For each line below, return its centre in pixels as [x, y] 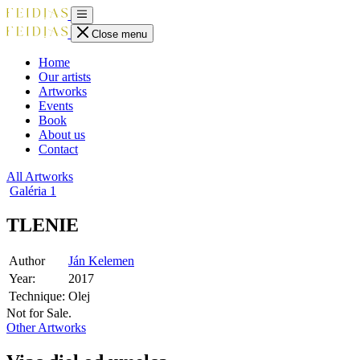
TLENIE [43, 225]
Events [56, 105]
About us [62, 134]
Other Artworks [46, 328]
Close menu [119, 34]
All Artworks [40, 176]
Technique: [37, 297]
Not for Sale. [39, 313]
